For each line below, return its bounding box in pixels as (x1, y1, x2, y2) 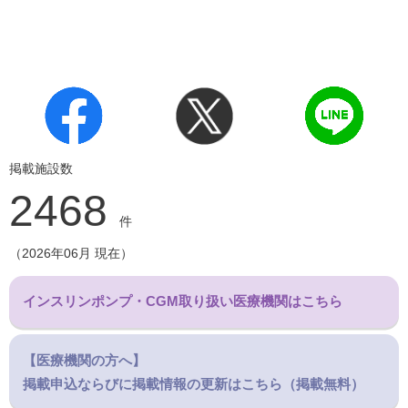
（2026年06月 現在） (9, 245, 133, 260)
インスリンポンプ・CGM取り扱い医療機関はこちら (23, 293, 343, 310)
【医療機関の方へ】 (23, 352, 147, 368)
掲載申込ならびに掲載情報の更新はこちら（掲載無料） (23, 375, 365, 392)
